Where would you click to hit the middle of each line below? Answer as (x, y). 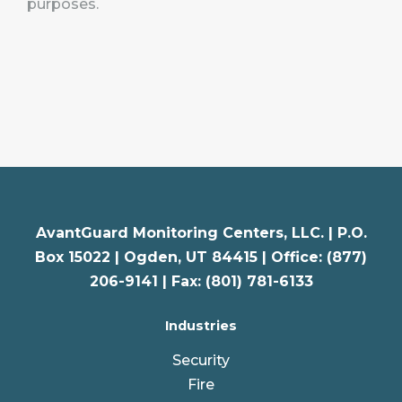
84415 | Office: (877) (289, 258)
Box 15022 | (79, 258)
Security (201, 361)
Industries (201, 326)
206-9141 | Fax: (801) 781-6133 (201, 282)
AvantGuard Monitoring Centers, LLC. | (186, 233)
